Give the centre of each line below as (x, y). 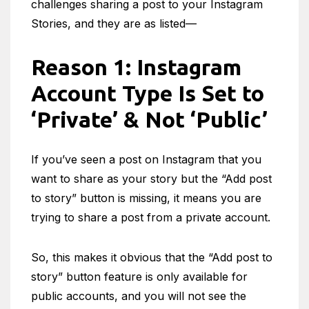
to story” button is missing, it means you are (146, 198)
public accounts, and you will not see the (139, 296)
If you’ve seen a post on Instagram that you (146, 159)
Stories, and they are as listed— (114, 23)
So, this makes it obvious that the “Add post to (152, 257)
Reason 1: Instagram (136, 67)
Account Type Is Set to (148, 93)
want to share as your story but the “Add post (151, 179)
